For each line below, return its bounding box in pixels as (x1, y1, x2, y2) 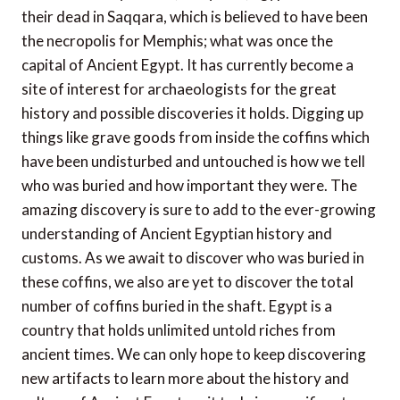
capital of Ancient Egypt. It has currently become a (21, 55, 354, 75)
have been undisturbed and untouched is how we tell (21, 152, 365, 171)
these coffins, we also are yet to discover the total (21, 272, 354, 292)
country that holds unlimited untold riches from (21, 321, 336, 340)
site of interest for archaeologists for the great (21, 79, 337, 99)
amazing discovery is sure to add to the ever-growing (21, 200, 376, 220)
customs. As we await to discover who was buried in (21, 248, 364, 268)
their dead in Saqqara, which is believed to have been (21, 7, 368, 27)
